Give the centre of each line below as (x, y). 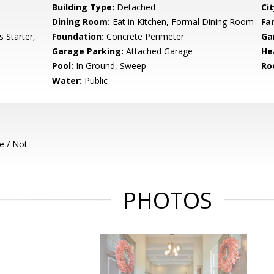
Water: (67, 80)
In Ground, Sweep (110, 66)
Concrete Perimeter (144, 36)
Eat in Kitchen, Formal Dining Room (182, 22)
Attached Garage (158, 51)
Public (95, 80)
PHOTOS (168, 200)
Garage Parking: (88, 51)
